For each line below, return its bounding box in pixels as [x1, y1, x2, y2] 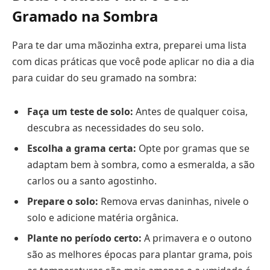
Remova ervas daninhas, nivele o [98, 194, 249, 208]
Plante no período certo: [27, 231, 142, 245]
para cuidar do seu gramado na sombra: [12, 71, 196, 85]
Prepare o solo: [27, 194, 98, 208]
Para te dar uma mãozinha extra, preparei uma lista [12, 39, 246, 52]
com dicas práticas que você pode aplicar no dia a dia [12, 55, 254, 69]
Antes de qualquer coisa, [133, 104, 248, 118]
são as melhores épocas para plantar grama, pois [27, 247, 253, 261]
